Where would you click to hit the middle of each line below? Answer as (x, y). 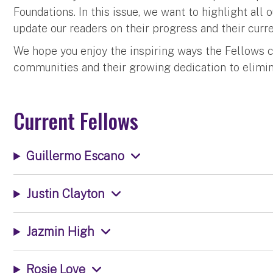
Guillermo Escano (76, 156)
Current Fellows (76, 120)
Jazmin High (61, 231)
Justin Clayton (66, 193)
